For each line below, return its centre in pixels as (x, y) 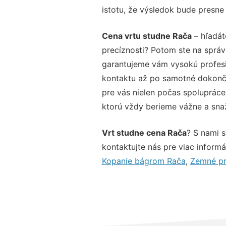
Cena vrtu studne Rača (147, 36)
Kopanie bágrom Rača (144, 161)
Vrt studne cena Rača (144, 132)
